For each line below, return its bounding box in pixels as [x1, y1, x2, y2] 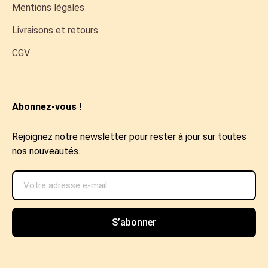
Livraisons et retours [12, 25, 98, 36]
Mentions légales [12, 2, 84, 13]
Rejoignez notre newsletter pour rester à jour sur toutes [12, 131, 246, 142]
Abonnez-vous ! [12, 101, 81, 112]
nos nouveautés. [12, 145, 80, 157]
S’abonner [112, 217, 156, 228]
